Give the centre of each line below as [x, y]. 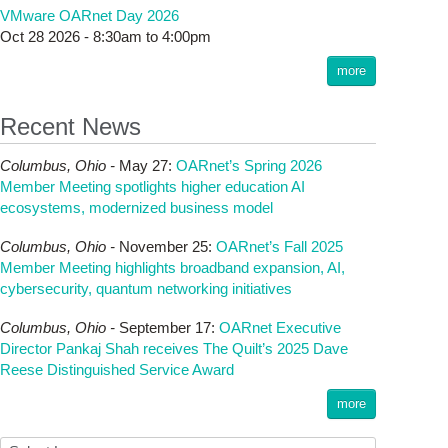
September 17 [165, 327]
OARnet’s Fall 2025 [279, 246]
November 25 [163, 246]
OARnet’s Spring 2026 [249, 165]
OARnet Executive [280, 327]
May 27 [143, 165]
